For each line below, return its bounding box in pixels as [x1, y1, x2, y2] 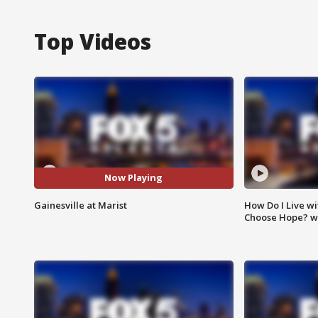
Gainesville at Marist [34, 198, 127, 212]
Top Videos [34, 26, 151, 56]
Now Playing [104, 171, 163, 185]
